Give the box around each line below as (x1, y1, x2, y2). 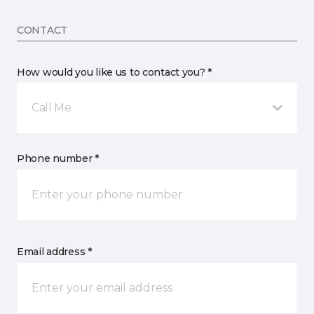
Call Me (32, 101, 71, 114)
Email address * (17, 245, 92, 258)
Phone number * (17, 152, 100, 165)
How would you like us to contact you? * (17, 66, 212, 78)
